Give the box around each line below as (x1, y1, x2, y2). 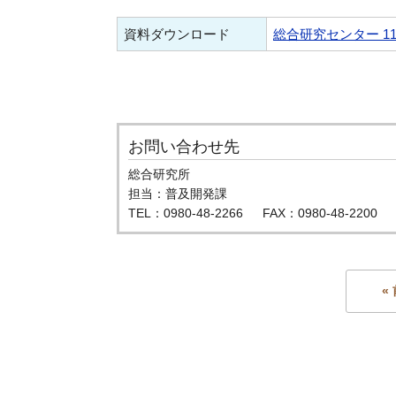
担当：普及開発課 (128, 187, 227, 201)
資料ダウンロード (124, 27, 230, 42)
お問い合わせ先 (128, 138, 240, 156)
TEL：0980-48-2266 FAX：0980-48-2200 (128, 206, 377, 220)
